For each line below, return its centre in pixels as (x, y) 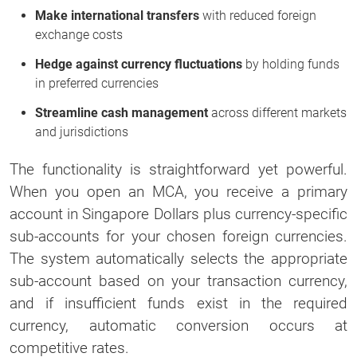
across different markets (277, 112)
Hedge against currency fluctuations (139, 64)
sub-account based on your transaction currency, (178, 280)
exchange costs (79, 34)
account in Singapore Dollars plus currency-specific (178, 214)
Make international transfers (117, 15)
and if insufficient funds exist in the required (178, 303)
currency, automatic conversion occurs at (178, 325)
